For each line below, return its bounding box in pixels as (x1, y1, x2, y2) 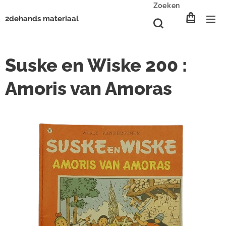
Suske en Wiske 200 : (5, 54, 187, 76)
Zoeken (153, 2, 180, 10)
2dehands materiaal (5, 14, 79, 23)
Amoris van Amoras (5, 78, 172, 99)
